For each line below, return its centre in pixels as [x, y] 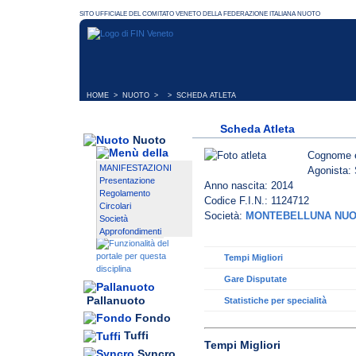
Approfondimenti [130, 232]
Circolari [115, 206]
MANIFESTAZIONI [135, 168]
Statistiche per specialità [275, 301]
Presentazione [127, 181]
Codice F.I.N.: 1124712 [257, 201]
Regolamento [125, 193]
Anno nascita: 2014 [249, 186]
